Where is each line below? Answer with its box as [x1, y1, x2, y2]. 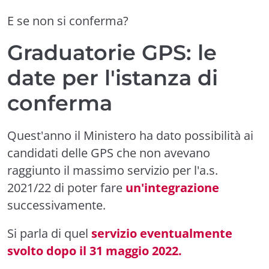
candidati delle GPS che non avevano [7, 144, 210, 161]
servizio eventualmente [91, 225, 232, 241]
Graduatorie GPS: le [7, 39, 217, 65]
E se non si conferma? [7, 12, 128, 29]
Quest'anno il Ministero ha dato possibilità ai [7, 127, 253, 144]
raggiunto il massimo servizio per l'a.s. [7, 162, 218, 178]
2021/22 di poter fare [7, 179, 125, 196]
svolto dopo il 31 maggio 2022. [7, 242, 182, 259]
